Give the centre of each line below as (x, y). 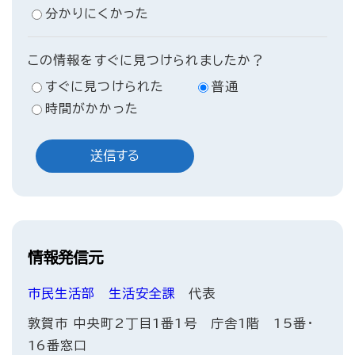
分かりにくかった (97, 14)
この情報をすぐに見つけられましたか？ (147, 61)
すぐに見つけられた (105, 87)
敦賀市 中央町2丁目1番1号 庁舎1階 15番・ (171, 324)
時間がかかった (92, 109)
